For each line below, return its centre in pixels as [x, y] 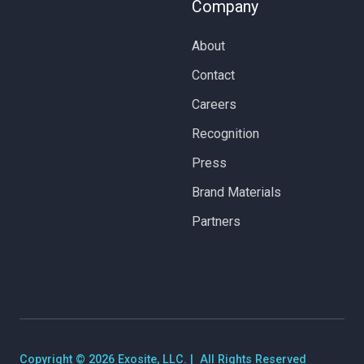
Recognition [225, 133]
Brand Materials [236, 192]
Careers [214, 104]
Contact [213, 75]
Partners [216, 221]
